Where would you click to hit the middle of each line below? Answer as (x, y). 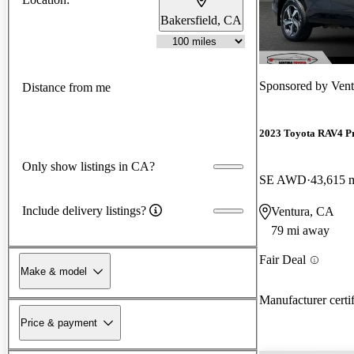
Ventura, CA (303, 212)
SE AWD (283, 180)
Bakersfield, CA (201, 20)
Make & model (54, 271)
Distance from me (66, 88)
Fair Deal (282, 260)
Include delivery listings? (84, 210)
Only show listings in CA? (88, 166)
